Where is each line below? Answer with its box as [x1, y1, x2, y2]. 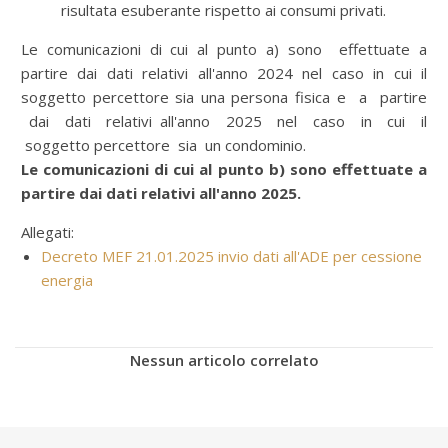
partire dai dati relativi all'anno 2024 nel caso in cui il [21, 63, 427, 83]
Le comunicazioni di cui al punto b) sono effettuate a [21, 159, 427, 179]
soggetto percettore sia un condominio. [21, 135, 306, 155]
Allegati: [21, 222, 74, 242]
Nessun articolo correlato [129, 350, 319, 370]
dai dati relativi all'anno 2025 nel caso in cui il [21, 111, 427, 131]
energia [41, 270, 93, 290]
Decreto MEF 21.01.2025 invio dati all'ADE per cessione [41, 246, 422, 266]
